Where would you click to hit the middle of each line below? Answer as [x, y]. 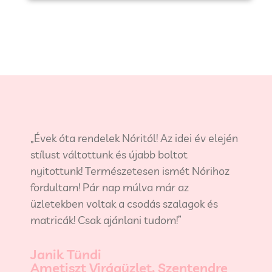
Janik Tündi [66, 255]
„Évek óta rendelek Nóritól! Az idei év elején [134, 138]
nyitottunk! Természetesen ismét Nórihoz [130, 171]
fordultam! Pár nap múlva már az [110, 188]
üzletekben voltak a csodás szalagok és [124, 204]
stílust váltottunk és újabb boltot [109, 155]
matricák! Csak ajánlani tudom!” [106, 220]
